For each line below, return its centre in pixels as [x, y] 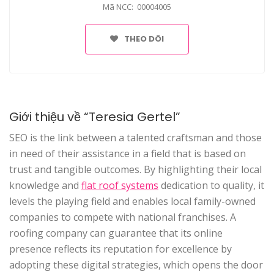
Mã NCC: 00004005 [137, 7]
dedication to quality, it [211, 185]
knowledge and [45, 185]
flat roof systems [120, 185]
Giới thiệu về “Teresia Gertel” [95, 117]
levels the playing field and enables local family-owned [132, 201]
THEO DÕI [144, 39]
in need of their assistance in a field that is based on [128, 154]
